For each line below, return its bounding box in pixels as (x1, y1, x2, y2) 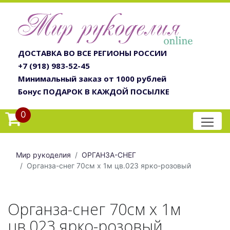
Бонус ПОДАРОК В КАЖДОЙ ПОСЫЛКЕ (18, 86, 169, 97)
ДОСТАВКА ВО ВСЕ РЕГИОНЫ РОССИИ (18, 48, 167, 59)
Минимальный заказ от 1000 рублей (18, 73, 166, 84)
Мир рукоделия (16, 150, 71, 160)
